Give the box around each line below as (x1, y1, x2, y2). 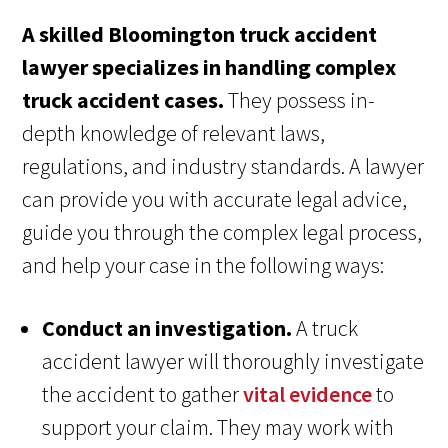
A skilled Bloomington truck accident (22, 20, 378, 49)
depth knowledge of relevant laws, (22, 119, 326, 148)
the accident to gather (42, 380, 244, 409)
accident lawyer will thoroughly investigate (42, 347, 425, 376)
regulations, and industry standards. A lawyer (22, 152, 425, 181)
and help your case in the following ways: (22, 251, 385, 280)
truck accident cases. (22, 86, 225, 115)
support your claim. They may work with (42, 413, 395, 442)
